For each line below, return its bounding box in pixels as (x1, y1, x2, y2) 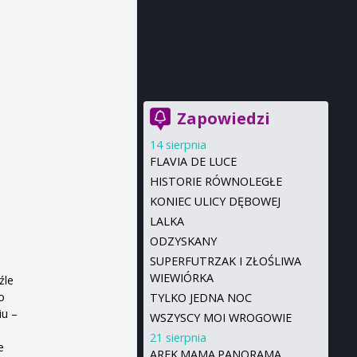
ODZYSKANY (149, 233, 217, 249)
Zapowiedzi (176, 108, 270, 129)
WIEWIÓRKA (149, 270, 214, 285)
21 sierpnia (149, 330, 206, 345)
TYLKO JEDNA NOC (149, 290, 252, 305)
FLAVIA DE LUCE (149, 154, 237, 169)
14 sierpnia (149, 137, 206, 152)
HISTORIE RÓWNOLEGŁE (149, 174, 282, 189)
